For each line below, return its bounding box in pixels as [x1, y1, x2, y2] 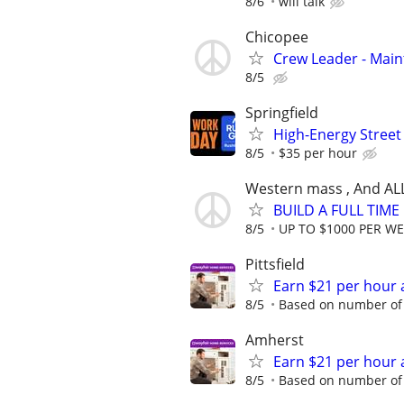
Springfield [245, 102, 318, 123]
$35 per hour [279, 143, 357, 161]
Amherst [245, 330, 304, 351]
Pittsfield [245, 254, 305, 275]
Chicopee [245, 26, 308, 47]
